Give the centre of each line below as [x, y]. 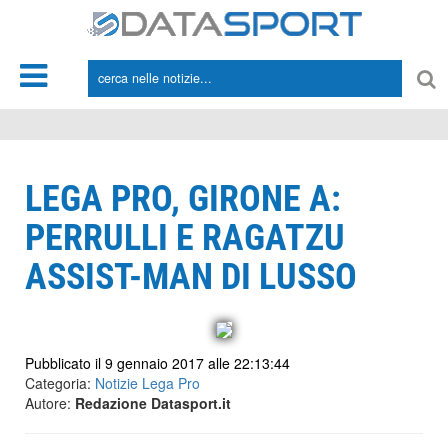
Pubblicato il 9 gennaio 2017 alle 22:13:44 [157, 363]
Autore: [50, 403]
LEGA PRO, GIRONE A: [183, 199]
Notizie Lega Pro [147, 383]
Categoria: [60, 383]
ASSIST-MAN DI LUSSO [191, 277]
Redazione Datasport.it [153, 403]
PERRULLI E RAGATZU [185, 238]
